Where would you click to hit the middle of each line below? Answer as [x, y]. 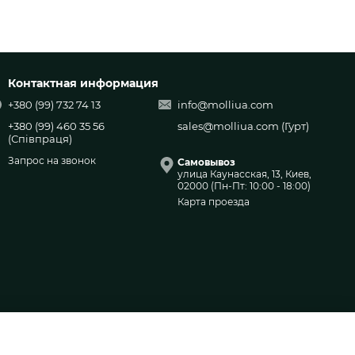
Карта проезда [214, 202]
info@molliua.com [225, 105]
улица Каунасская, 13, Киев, [244, 174]
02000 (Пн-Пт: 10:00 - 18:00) [244, 186]
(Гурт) [294, 126]
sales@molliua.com [228, 126]
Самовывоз [206, 162]
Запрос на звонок [52, 161]
